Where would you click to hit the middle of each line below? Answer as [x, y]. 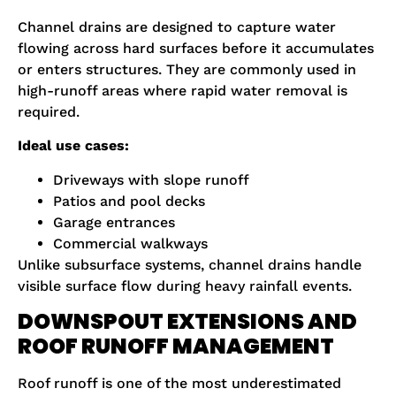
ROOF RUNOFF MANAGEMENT [176, 346]
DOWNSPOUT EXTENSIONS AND [187, 322]
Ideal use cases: [73, 146]
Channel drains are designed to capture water [177, 27]
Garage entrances [114, 222]
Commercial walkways [130, 243]
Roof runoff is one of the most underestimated [179, 384]
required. [49, 112]
